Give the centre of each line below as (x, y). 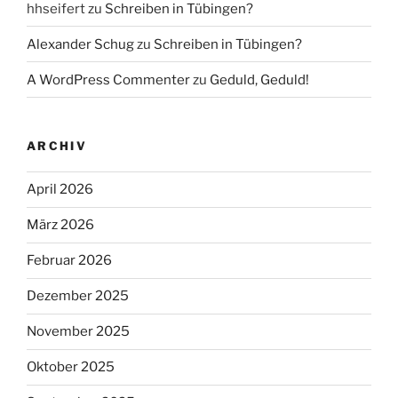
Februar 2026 (69, 261)
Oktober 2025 (71, 367)
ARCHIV (57, 146)
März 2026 (60, 225)
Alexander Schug (80, 44)
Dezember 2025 (78, 296)
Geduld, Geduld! (259, 80)
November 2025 (78, 332)
